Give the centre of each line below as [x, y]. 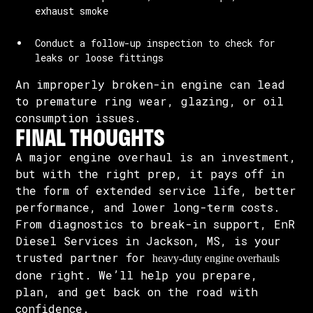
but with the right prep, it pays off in [150, 174]
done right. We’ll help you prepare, [137, 275]
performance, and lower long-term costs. [148, 207]
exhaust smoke [72, 11]
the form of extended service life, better [156, 190]
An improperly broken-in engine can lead [151, 84]
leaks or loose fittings [100, 58]
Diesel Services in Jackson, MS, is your [148, 241]
